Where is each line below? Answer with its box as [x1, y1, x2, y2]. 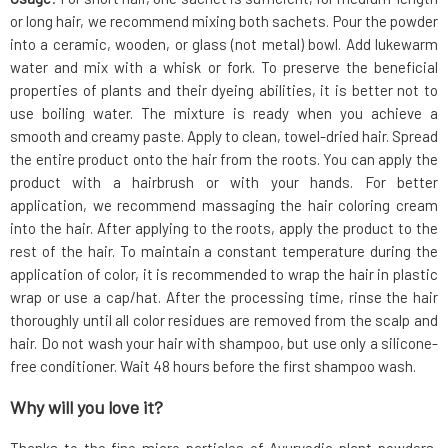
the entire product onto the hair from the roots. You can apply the [10, 150, 438, 169]
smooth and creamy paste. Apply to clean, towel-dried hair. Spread [10, 127, 438, 146]
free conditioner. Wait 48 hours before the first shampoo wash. [10, 357, 416, 376]
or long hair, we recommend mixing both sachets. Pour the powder [10, 12, 438, 31]
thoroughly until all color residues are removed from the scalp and [10, 311, 438, 330]
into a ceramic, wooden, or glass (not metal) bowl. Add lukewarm [10, 35, 438, 54]
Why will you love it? [10, 396, 163, 419]
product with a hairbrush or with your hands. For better [10, 173, 438, 192]
